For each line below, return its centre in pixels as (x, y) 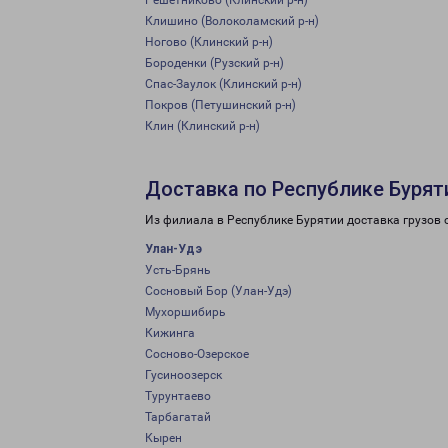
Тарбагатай (178, 417)
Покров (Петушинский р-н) (220, 105)
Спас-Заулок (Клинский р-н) (223, 84)
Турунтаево (178, 396)
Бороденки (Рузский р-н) (214, 63)
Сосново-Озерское (197, 354)
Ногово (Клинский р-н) (209, 42)
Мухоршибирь (185, 312)
